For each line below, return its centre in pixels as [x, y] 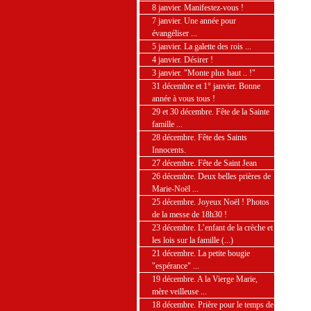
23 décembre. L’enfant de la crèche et [212, 228]
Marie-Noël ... [175, 189]
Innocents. [169, 150]
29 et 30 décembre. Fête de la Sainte [211, 112]
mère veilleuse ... [179, 292]
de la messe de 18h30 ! [190, 215]
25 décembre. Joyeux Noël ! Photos [211, 202]
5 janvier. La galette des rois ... [202, 47]
